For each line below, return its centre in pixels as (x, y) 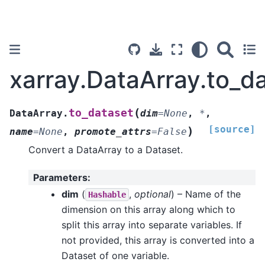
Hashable (107, 194)
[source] (232, 129)
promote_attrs (113, 131)
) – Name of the (206, 194)
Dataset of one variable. (115, 255)
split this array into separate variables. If (152, 224)
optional (153, 194)
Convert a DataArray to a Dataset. (106, 149)
